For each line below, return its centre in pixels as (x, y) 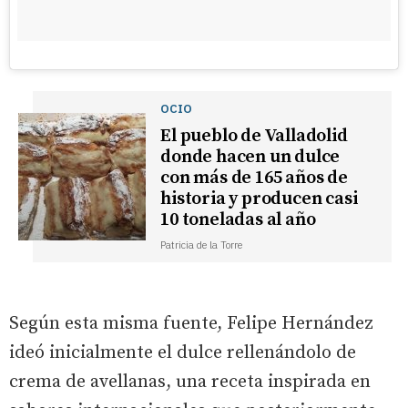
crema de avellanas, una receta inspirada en (190, 382)
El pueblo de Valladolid (254, 137)
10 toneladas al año (238, 220)
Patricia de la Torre (202, 245)
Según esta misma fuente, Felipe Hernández (191, 324)
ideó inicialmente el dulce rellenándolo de (183, 353)
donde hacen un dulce (250, 158)
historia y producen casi (259, 199)
